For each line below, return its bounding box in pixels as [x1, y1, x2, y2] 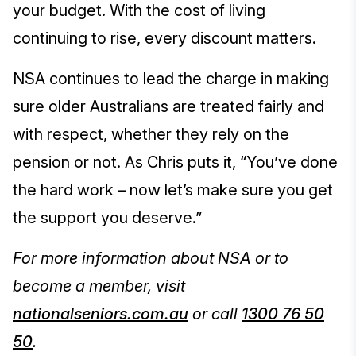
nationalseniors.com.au [13, 304, 188, 324]
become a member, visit [13, 277, 185, 296]
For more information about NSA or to [13, 249, 288, 269]
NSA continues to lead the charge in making [13, 69, 329, 89]
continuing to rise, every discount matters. [13, 29, 320, 48]
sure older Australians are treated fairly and [13, 97, 324, 117]
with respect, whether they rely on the [13, 125, 289, 145]
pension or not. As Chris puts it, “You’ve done [13, 153, 338, 172]
